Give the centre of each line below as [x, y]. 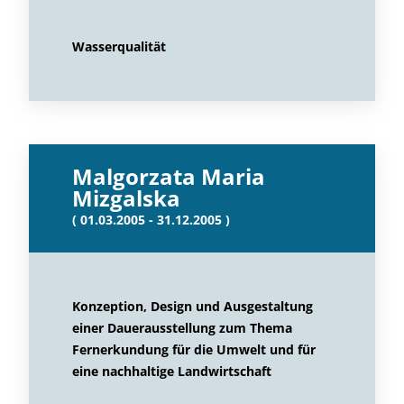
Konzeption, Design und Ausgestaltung [193, 306]
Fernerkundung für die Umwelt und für [194, 349]
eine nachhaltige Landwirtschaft [172, 371]
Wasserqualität [119, 46]
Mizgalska [126, 198]
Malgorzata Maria [169, 176]
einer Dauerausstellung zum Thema [182, 328]
